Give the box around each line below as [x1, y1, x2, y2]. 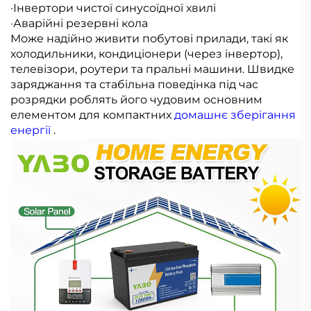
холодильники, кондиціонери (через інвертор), [10, 47, 283, 61]
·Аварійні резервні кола [10, 17, 148, 31]
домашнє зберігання [174, 108, 296, 122]
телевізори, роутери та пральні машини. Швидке [10, 62, 294, 76]
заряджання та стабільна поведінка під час [10, 78, 258, 92]
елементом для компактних [10, 108, 174, 122]
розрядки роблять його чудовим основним [10, 93, 262, 107]
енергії [10, 124, 53, 137]
